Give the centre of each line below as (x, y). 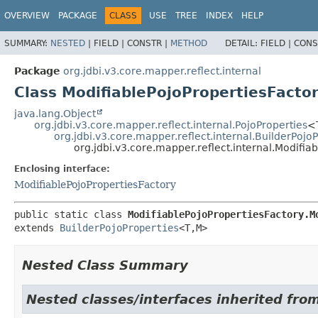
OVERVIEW (27, 16)
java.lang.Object (55, 113)
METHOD (189, 43)
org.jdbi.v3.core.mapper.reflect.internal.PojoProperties (171, 125)
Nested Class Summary (105, 265)
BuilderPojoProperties (119, 227)
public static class (71, 214)
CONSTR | (149, 43)
